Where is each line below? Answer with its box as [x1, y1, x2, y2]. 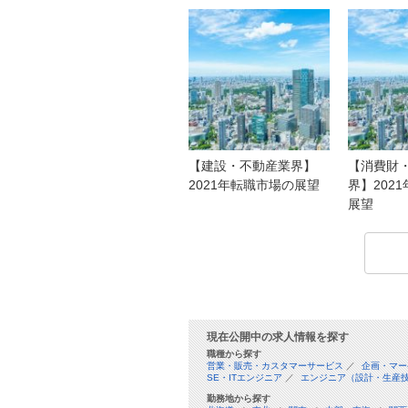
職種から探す [207, 349, 261, 360]
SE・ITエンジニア [207, 372, 282, 383]
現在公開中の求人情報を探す [207, 331, 349, 344]
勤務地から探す [207, 393, 270, 404]
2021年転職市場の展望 [189, 178, 320, 193]
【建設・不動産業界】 [189, 158, 316, 174]
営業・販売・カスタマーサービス [207, 361, 343, 372]
